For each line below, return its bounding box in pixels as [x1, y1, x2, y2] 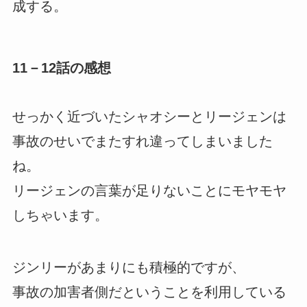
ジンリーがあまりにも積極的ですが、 [12, 260, 245, 275]
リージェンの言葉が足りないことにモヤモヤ [12, 183, 286, 199]
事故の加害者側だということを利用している [12, 284, 286, 300]
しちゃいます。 [12, 208, 108, 223]
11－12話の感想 [12, 60, 111, 75]
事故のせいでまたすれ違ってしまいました [12, 134, 273, 149]
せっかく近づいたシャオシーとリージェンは [12, 109, 286, 125]
